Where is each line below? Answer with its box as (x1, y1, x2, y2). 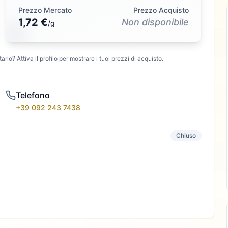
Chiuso (176, 132, 196, 139)
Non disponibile (122, 17, 189, 27)
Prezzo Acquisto (133, 6, 189, 14)
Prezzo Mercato (18, 6, 72, 14)
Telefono (15, 90, 50, 100)
